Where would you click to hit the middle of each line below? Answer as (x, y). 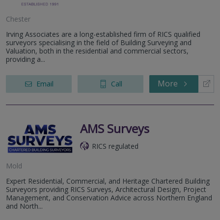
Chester (18, 19)
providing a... (26, 59)
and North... (24, 206)
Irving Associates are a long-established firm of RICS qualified (103, 34)
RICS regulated (115, 146)
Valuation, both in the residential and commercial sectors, (97, 51)
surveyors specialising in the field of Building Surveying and (99, 42)
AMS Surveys (115, 128)
